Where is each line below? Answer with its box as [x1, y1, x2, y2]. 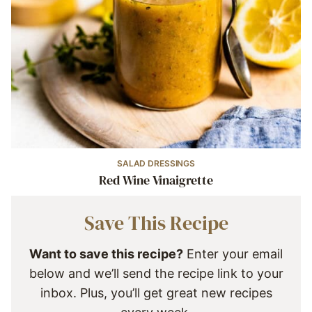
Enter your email [183, 247, 283, 262]
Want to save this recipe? [29, 247, 183, 262]
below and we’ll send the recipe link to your [29, 266, 283, 281]
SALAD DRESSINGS [116, 158, 196, 169]
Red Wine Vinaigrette [99, 171, 213, 189]
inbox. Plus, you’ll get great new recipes [40, 286, 272, 301]
